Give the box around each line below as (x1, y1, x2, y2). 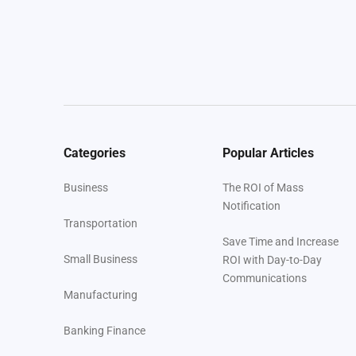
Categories (64, 145, 126, 161)
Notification (222, 199, 281, 213)
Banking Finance (64, 324, 145, 338)
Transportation (64, 217, 137, 230)
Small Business (64, 253, 137, 266)
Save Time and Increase (222, 235, 339, 249)
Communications (222, 272, 307, 285)
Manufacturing (64, 288, 137, 302)
